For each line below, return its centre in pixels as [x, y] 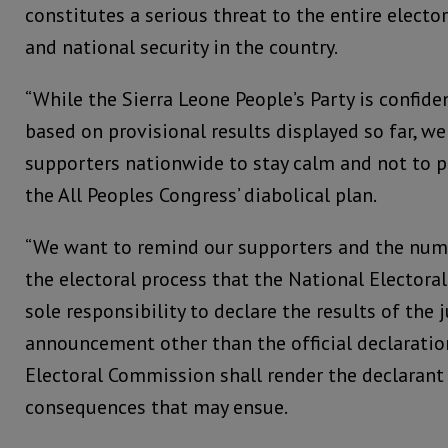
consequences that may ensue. [156, 406]
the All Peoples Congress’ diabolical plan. [201, 194]
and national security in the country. [181, 46]
